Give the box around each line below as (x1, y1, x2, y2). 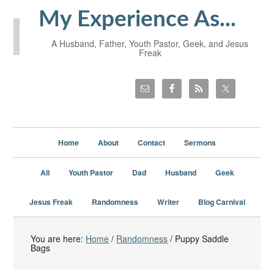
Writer (157, 196, 179, 207)
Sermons (184, 136, 216, 148)
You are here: (31, 232, 86, 245)
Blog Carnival (198, 196, 245, 207)
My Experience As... (38, 8, 236, 31)
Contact (138, 136, 165, 148)
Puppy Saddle (172, 232, 229, 245)
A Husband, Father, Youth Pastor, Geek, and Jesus (51, 37, 248, 50)
